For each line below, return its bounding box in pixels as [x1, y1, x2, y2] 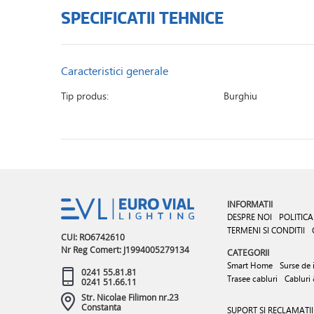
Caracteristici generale [61, 62, 168, 79]
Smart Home [227, 259, 273, 271]
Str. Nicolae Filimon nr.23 [81, 291, 179, 303]
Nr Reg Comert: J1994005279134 [61, 243, 189, 255]
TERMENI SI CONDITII [227, 224, 305, 236]
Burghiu [224, 88, 258, 104]
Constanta [81, 301, 121, 313]
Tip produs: [61, 88, 109, 104]
